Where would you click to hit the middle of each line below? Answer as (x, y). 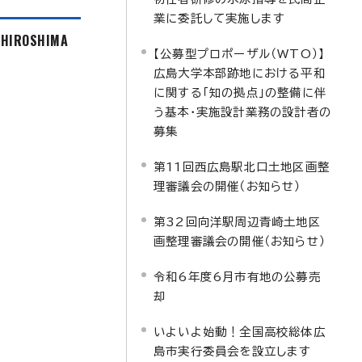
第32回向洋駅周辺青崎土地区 (237, 222)
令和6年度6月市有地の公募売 (237, 277)
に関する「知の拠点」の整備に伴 (240, 93)
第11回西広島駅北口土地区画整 (242, 167)
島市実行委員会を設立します (233, 351)
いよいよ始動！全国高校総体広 (240, 332)
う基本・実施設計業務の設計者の (242, 112)
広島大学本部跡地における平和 (240, 73)
